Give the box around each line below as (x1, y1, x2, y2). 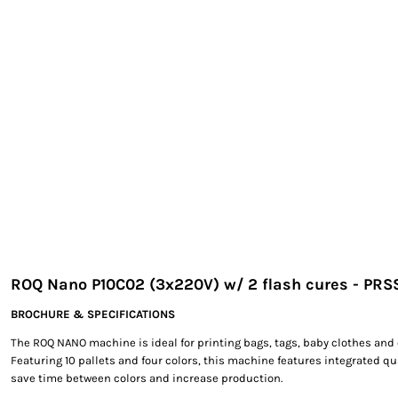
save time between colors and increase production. (11, 371, 283, 385)
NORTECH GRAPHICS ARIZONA (11, 20, 237, 36)
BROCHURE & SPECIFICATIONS (11, 307, 175, 321)
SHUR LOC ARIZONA (11, 42, 161, 58)
